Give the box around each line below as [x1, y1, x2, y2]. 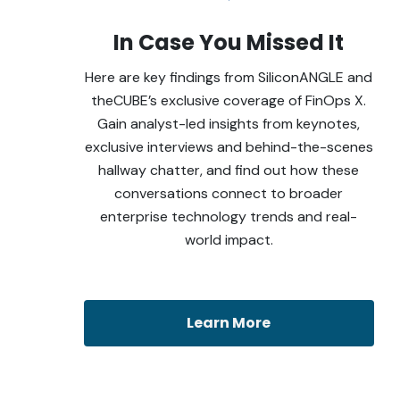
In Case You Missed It [113, 27, 345, 57]
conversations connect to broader [114, 183, 344, 203]
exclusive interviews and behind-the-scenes [84, 137, 373, 156]
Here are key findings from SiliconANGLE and [85, 67, 373, 87]
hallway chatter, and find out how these [98, 160, 360, 179]
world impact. [184, 229, 273, 249]
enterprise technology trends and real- [100, 206, 358, 226]
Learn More [187, 312, 271, 333]
